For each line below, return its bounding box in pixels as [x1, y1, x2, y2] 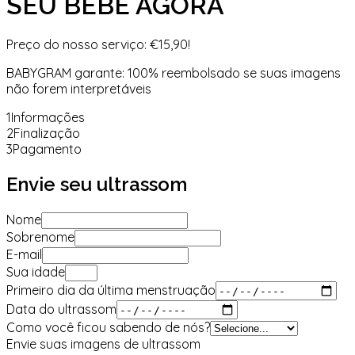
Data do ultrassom [6, 300, 116, 317]
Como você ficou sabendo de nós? [6, 319, 210, 336]
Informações [11, 109, 85, 126]
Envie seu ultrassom [6, 173, 187, 197]
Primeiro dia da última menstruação [6, 281, 216, 298]
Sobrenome [6, 229, 74, 246]
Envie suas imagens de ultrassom [6, 336, 200, 353]
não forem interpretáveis [6, 81, 151, 97]
